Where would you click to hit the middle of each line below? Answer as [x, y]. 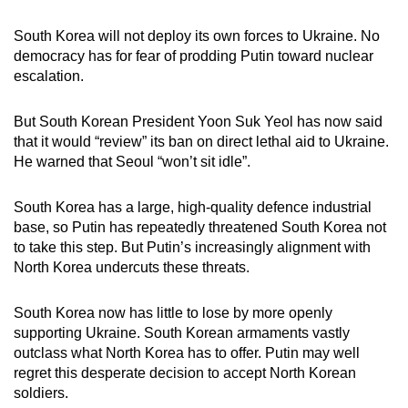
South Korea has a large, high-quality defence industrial [193, 208]
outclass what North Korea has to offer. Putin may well [187, 353]
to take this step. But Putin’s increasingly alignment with [192, 248]
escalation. [49, 76]
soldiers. [41, 393]
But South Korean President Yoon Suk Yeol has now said [198, 122]
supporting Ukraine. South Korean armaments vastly [182, 333]
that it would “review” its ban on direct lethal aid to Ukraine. [201, 142]
